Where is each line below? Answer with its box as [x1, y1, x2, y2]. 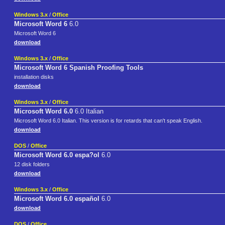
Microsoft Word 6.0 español [14, 195, 99, 203]
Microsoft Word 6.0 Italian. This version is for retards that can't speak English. [14, 118, 202, 124]
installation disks [14, 74, 54, 80]
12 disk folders [14, 161, 50, 168]
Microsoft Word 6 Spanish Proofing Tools [14, 64, 143, 72]
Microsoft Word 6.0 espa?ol [14, 151, 99, 159]
